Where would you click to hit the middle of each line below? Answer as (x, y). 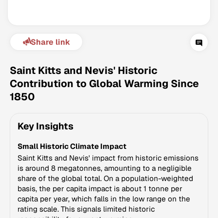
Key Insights (45, 126)
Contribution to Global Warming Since (104, 83)
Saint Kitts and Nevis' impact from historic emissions (108, 158)
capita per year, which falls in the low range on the (104, 199)
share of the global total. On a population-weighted (105, 178)
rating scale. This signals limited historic (86, 209)
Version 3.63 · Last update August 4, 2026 (107, 121)
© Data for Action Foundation (107, 131)
